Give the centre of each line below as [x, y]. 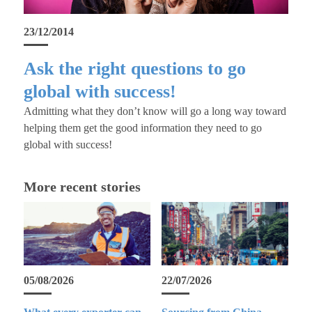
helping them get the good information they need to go [142, 127]
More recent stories [82, 186]
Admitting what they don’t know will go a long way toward [155, 111]
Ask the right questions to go [134, 68]
